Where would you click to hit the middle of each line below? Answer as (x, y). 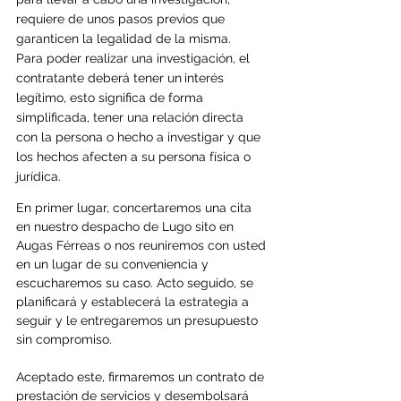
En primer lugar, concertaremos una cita (136, 207)
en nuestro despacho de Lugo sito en (127, 226)
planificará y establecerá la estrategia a (134, 301)
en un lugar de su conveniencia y (114, 264)
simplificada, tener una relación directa (132, 117)
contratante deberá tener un (99, 77)
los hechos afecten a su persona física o (135, 156)
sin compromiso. (64, 339)
